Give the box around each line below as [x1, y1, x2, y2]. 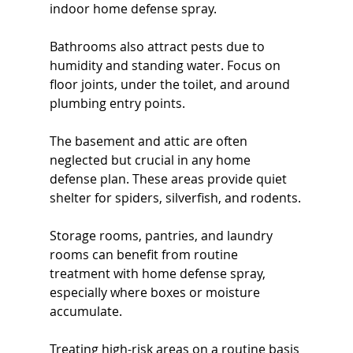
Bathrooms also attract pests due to [49, 38, 268, 56]
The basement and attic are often [49, 132, 251, 150]
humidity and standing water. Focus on [49, 57, 284, 75]
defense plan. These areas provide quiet [49, 170, 290, 188]
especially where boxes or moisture [49, 284, 263, 302]
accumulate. [49, 303, 122, 321]
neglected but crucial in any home [49, 151, 254, 169]
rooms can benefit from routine [49, 246, 241, 264]
